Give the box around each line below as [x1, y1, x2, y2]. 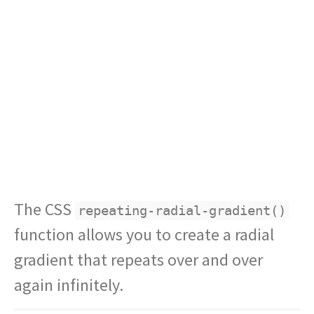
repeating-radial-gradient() [78, 203, 286, 219]
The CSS [14, 198, 75, 220]
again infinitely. [14, 274, 123, 296]
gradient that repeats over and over [14, 249, 263, 271]
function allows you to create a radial [14, 224, 274, 245]
